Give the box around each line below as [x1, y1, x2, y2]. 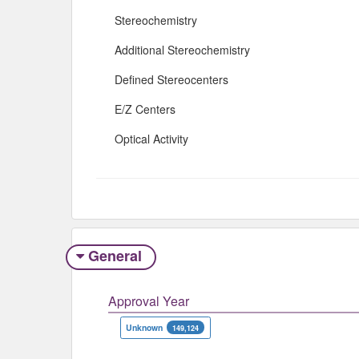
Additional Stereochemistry [115, 41, 250, 58]
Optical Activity [115, 130, 188, 147]
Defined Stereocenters [115, 71, 228, 87]
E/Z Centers [115, 100, 175, 117]
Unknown [126, 321, 163, 333]
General [83, 245, 146, 267]
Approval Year [108, 291, 189, 310]
